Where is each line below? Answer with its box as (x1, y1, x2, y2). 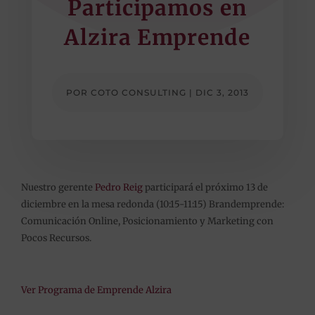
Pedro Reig (94, 181, 143, 193)
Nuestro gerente (20, 181, 95, 193)
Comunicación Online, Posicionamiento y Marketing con (20, 214, 274, 227)
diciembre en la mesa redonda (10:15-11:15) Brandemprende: (20, 198, 284, 210)
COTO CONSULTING (90, 86, 186, 98)
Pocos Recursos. (20, 231, 91, 244)
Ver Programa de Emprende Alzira (20, 283, 172, 296)
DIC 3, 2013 (195, 86, 249, 98)
